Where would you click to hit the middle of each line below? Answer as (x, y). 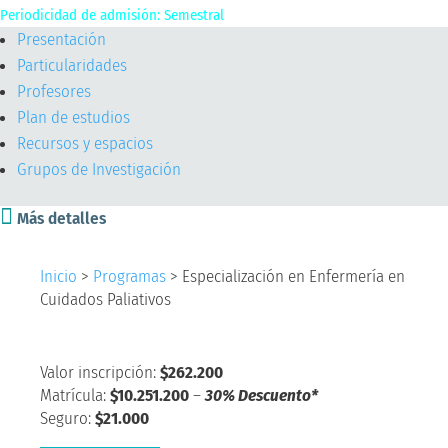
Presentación (61, 39)
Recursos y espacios (85, 143)
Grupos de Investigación (99, 169)
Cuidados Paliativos (105, 299)
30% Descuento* (261, 395)
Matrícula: (75, 395)
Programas (129, 276)
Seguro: (67, 418)
